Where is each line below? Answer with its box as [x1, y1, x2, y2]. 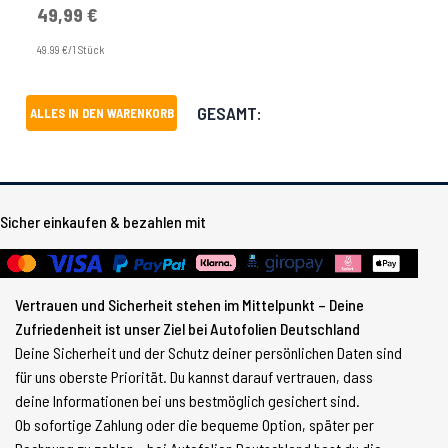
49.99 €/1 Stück [37, 42, 104, 56]
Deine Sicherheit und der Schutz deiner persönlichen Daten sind [15, 343, 402, 362]
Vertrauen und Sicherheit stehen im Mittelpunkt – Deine [15, 295, 364, 314]
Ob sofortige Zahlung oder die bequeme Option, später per [15, 415, 374, 434]
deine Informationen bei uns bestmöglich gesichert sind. [15, 391, 360, 410]
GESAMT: [197, 101, 263, 124]
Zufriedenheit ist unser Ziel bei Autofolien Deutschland [15, 319, 360, 338]
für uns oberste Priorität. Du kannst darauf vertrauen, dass [15, 367, 373, 386]
